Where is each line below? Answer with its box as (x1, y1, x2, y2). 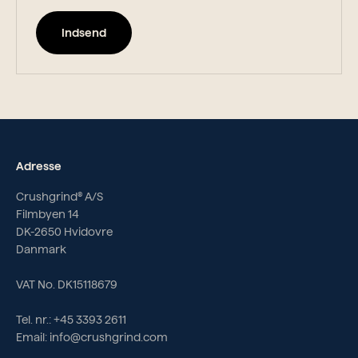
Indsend (62, 26, 106, 40)
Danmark (16, 243, 69, 257)
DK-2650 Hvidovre (16, 225, 113, 239)
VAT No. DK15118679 (16, 278, 120, 292)
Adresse (16, 160, 62, 173)
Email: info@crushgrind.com (16, 331, 168, 344)
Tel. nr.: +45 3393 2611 (16, 313, 126, 327)
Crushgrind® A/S (16, 190, 103, 204)
